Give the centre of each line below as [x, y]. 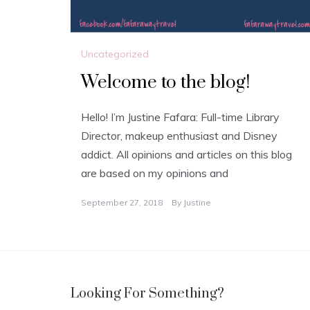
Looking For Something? [147, 294]
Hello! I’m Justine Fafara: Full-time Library [180, 117]
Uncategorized [115, 54]
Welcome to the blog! [165, 83]
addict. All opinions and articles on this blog [186, 155]
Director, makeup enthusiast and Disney [179, 136]
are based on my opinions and [155, 173]
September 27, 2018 [122, 203]
